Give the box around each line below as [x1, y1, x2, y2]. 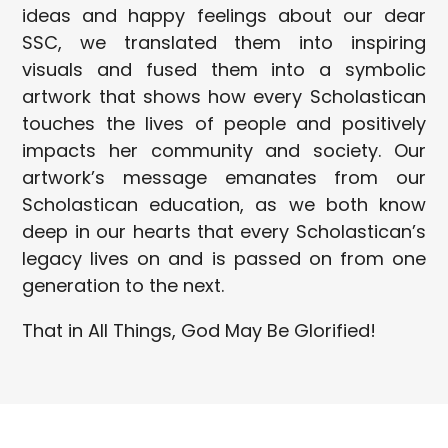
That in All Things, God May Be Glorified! [22, 317, 377, 343]
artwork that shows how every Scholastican [22, 83, 426, 109]
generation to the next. [22, 272, 230, 298]
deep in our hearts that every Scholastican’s [22, 218, 426, 244]
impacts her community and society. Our [22, 137, 426, 163]
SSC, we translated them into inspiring [22, 29, 426, 55]
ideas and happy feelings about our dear [22, 2, 426, 28]
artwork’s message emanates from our [22, 164, 426, 190]
